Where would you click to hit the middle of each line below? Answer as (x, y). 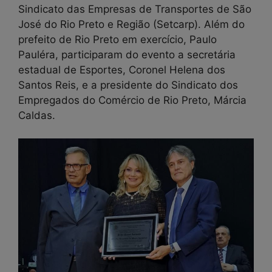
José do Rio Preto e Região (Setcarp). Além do (131, 24)
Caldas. (37, 115)
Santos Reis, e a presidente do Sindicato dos (128, 85)
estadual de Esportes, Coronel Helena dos (122, 70)
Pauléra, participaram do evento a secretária (127, 54)
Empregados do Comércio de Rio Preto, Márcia (132, 100)
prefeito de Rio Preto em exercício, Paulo (117, 39)
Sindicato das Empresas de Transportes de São (135, 9)
